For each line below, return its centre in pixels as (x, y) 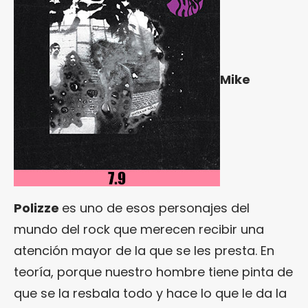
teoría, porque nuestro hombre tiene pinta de (153, 272)
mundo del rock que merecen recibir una (139, 229)
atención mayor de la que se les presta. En (144, 251)
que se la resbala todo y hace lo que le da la (150, 293)
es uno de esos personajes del (156, 208)
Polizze (38, 208)
